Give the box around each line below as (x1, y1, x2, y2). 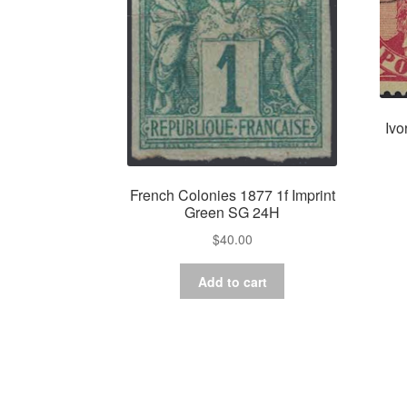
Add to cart (197, 272, 267, 291)
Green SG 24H (184, 202, 281, 223)
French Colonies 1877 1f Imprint (129, 184, 335, 206)
